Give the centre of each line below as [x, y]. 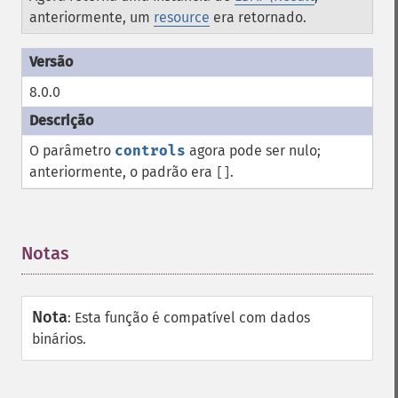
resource [182, 17]
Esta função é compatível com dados [192, 318]
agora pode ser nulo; [253, 151]
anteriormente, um [92, 17]
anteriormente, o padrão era [123, 172]
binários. [59, 339]
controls [150, 151]
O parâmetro [72, 151]
